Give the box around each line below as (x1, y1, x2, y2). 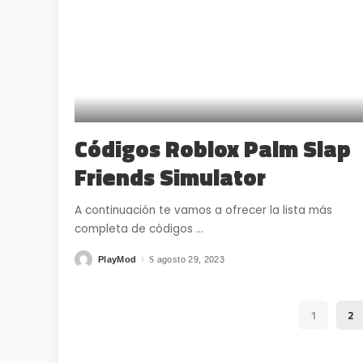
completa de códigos (75, 221, 196, 237)
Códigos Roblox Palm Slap (75, 131, 351, 167)
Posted (74, 257, 106, 267)
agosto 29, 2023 (156, 254, 224, 264)
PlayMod (98, 254, 137, 264)
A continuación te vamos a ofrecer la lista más (75, 203, 332, 219)
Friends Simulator (75, 160, 266, 195)
